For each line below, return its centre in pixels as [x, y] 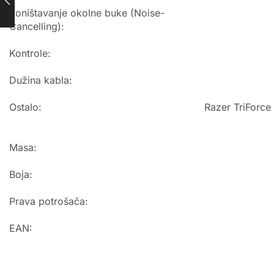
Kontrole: [30, 54]
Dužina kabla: [41, 80]
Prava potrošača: [49, 202]
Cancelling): [37, 27]
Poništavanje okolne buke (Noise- [87, 13]
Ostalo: [25, 107]
